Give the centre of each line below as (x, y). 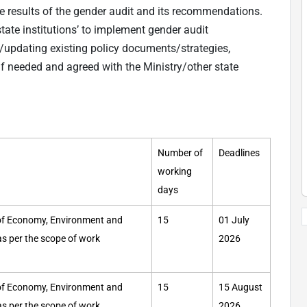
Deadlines (240, 153)
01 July (234, 221)
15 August (241, 288)
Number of (180, 153)
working (175, 172)
